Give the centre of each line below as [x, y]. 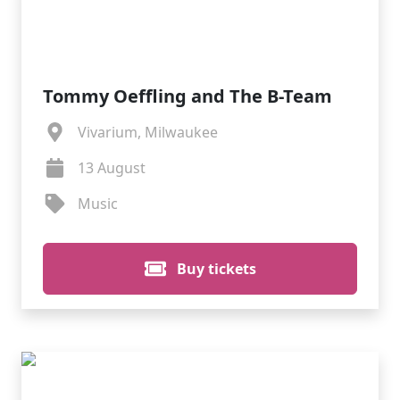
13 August [111, 168]
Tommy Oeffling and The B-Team [187, 96]
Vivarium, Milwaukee [147, 132]
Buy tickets [214, 269]
